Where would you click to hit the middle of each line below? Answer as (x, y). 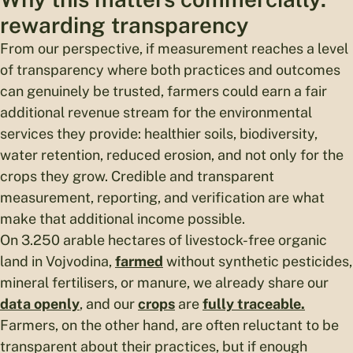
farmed (139, 261)
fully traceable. (254, 303)
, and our (109, 303)
